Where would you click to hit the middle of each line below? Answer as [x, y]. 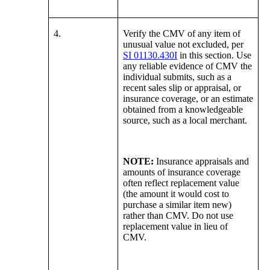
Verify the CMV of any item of [182, 34]
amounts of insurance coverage [182, 172]
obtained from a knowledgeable [183, 110]
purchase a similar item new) [177, 205]
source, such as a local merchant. [185, 121]
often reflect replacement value [181, 183]
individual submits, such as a [177, 77]
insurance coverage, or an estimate [188, 99]
